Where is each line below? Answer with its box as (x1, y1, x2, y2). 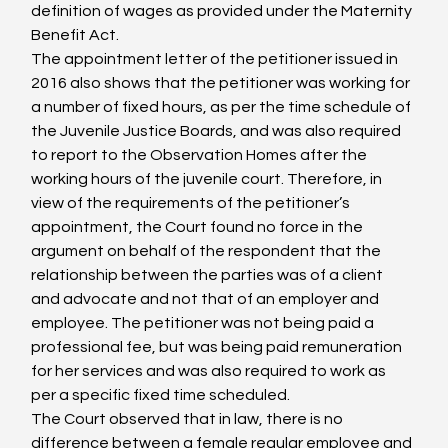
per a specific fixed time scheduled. (31, 387, 291, 403)
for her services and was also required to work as (31, 363, 390, 379)
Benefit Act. (31, 27, 120, 43)
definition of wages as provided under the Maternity (31, 3, 416, 19)
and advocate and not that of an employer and (31, 291, 383, 307)
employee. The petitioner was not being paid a (31, 315, 378, 331)
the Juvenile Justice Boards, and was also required (31, 123, 405, 139)
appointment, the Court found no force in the (31, 219, 367, 235)
